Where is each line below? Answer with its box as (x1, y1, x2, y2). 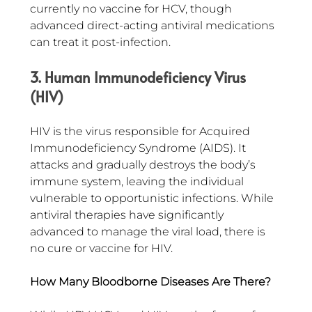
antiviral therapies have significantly (30, 208, 226, 222)
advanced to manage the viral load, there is (30, 225, 268, 239)
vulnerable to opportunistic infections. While (30, 192, 276, 205)
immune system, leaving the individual (30, 175, 247, 189)
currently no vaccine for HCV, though (30, 2, 235, 16)
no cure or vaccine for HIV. (30, 242, 173, 256)
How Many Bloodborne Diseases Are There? (30, 275, 271, 289)
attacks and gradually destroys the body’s (30, 158, 258, 172)
